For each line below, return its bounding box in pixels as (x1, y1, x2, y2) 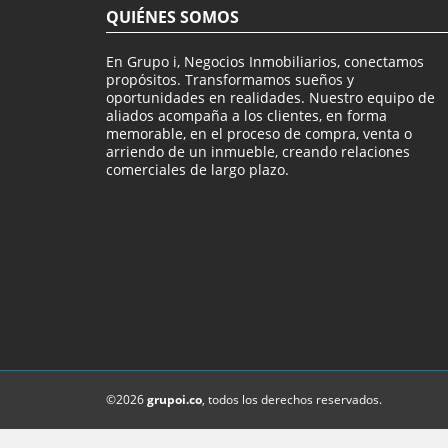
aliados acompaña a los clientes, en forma (106, 106, 387, 126)
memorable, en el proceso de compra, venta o (106, 124, 412, 144)
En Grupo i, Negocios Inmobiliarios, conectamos (106, 52, 424, 72)
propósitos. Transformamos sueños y (106, 70, 354, 90)
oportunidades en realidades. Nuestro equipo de (106, 88, 435, 108)
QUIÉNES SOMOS (106, 6, 239, 29)
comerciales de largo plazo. (106, 160, 289, 180)
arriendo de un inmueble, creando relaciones (106, 142, 410, 162)
